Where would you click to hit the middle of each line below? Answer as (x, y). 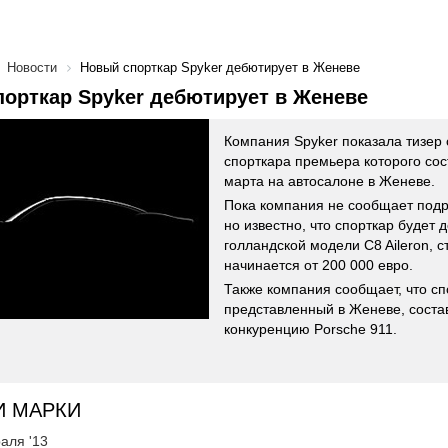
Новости (32, 67)
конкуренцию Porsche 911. (312, 329)
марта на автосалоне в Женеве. (329, 181)
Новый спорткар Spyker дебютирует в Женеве (220, 67)
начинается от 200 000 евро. (318, 265)
